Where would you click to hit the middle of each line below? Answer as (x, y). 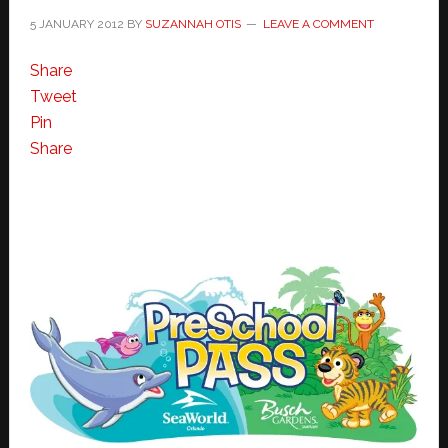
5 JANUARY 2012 (76, 24)
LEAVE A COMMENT (318, 24)
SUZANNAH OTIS (192, 24)
